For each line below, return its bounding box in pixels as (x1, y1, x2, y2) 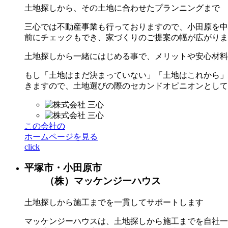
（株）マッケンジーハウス (45, 176, 161, 186)
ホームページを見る (24, 132, 98, 141)
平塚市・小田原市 (24, 162, 102, 173)
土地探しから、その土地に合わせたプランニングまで (24, 4, 220, 13)
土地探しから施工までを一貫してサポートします (24, 197, 204, 207)
